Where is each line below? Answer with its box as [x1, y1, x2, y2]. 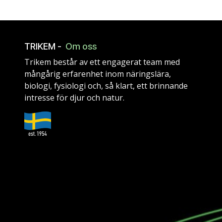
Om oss [65, 41, 97, 52]
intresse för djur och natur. [24, 92, 126, 103]
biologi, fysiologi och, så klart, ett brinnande [24, 80, 188, 91]
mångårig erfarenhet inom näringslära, [24, 68, 171, 79]
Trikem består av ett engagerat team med [24, 56, 180, 67]
